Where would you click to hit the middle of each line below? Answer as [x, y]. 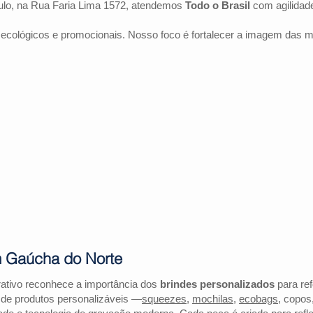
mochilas [213, 299]
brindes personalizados [217, 284]
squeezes [164, 299]
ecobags [259, 299]
